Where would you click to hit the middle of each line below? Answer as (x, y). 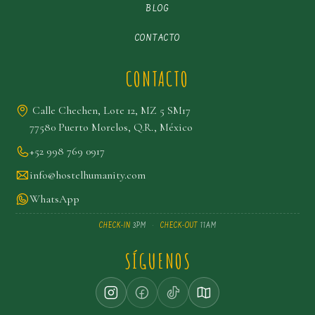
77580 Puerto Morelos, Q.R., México (111, 127)
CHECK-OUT (179, 226)
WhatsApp (55, 199)
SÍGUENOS (157, 261)
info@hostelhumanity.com (88, 175)
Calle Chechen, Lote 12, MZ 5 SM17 (111, 110)
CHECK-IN (115, 226)
